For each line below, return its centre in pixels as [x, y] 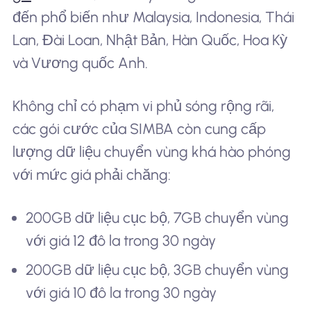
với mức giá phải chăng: [91, 175]
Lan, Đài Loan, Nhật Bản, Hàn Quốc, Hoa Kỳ [150, 40]
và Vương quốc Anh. [80, 63]
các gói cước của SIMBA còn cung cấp [139, 129]
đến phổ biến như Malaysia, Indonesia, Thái [153, 17]
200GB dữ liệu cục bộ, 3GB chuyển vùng [158, 270]
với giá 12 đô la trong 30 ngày [121, 240]
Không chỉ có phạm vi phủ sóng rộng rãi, [143, 106]
